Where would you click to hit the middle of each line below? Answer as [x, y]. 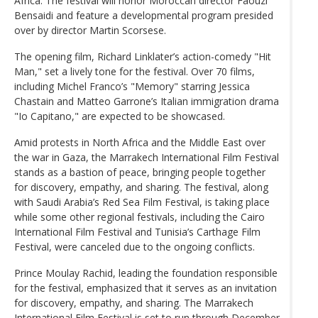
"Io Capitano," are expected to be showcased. [120, 116]
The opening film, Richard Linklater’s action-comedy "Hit [143, 56]
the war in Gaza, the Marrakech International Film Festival [147, 157]
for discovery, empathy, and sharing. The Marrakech [134, 302]
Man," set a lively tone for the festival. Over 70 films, [135, 71]
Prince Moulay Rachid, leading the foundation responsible [146, 273]
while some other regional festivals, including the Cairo [139, 216]
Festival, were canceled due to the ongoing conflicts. [135, 246]
